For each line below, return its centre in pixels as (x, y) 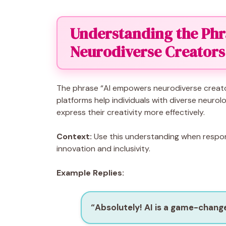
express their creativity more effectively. (131, 112)
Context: (74, 136)
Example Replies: (90, 173)
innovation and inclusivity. (103, 148)
